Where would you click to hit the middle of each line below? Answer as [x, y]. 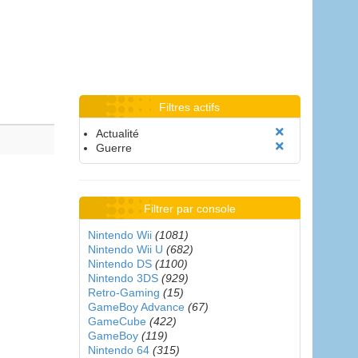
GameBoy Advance [136, 307]
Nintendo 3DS [123, 278]
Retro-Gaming [123, 292]
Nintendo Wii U [125, 249]
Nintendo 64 [118, 350]
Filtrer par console [189, 209]
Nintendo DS [119, 264]
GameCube [117, 321]
